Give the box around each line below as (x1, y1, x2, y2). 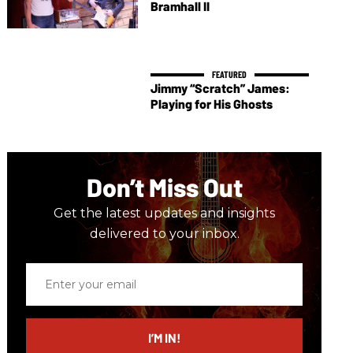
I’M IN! (147, 330, 181, 346)
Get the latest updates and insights (54, 206, 276, 221)
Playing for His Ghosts (150, 96, 273, 112)
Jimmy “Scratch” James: (150, 80, 290, 96)
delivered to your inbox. (89, 226, 240, 242)
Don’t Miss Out (86, 172, 243, 203)
